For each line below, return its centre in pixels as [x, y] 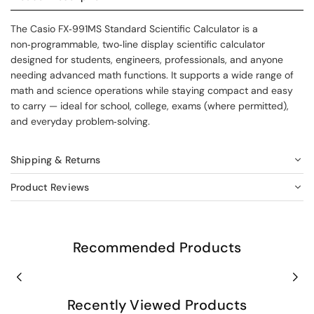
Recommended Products [157, 247]
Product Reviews [50, 187]
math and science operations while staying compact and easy [152, 90]
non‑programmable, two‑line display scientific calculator [138, 44]
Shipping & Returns [56, 159]
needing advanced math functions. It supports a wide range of [152, 75]
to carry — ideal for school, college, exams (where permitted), [150, 105]
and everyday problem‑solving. [80, 121]
